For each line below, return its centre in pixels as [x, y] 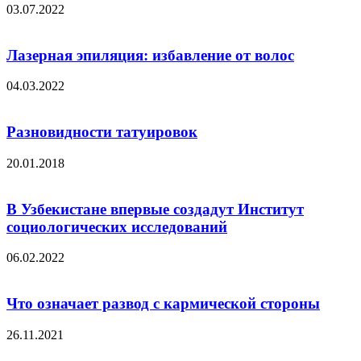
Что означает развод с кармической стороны [163, 303]
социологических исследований [117, 226]
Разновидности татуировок [102, 132]
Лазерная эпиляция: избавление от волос [150, 55]
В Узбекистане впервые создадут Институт [155, 209]
